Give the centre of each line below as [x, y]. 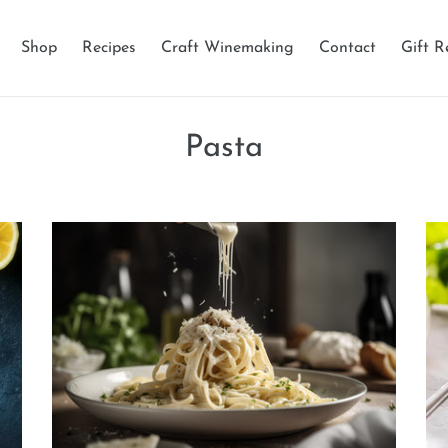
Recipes [108, 48]
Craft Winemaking [227, 48]
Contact [347, 48]
